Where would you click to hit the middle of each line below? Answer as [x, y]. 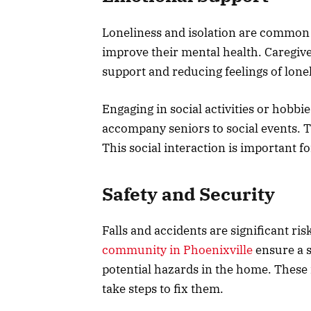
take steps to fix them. [163, 289]
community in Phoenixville [177, 250]
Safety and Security [188, 194]
